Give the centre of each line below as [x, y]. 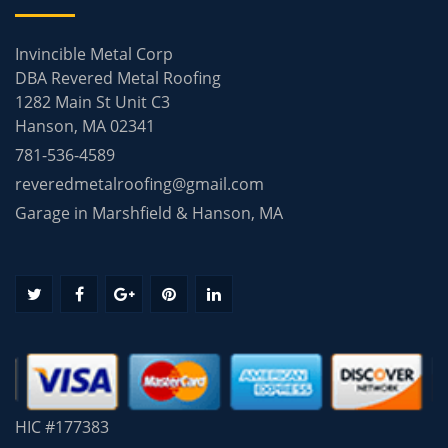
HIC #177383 [62, 426]
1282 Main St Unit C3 [92, 101]
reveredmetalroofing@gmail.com [139, 183]
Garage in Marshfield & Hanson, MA [149, 212]
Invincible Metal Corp [94, 53]
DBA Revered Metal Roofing [118, 77]
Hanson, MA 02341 [85, 125]
